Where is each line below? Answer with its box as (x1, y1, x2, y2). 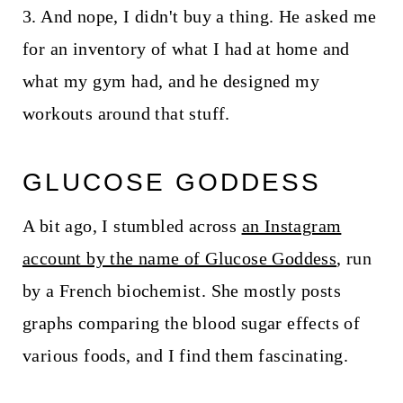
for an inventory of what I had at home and (22, 39, 350, 59)
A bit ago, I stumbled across (22, 216, 242, 237)
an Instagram (241, 216, 342, 237)
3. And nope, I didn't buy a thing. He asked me (22, 6, 377, 27)
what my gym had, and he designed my (22, 71, 319, 92)
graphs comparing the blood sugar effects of (22, 313, 361, 334)
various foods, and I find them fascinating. (22, 345, 349, 366)
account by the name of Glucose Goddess (22, 248, 337, 269)
